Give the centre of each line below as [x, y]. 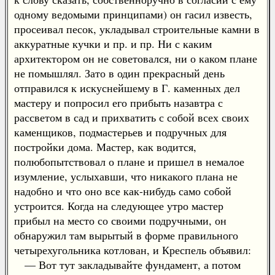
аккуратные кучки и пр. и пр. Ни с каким [113, 44]
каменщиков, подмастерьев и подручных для [120, 132]
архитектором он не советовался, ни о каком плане [136, 58]
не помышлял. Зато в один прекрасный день [119, 73]
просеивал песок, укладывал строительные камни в [137, 29]
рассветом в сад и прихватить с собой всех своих [132, 117]
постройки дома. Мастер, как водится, [105, 147]
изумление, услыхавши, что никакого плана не [126, 176]
